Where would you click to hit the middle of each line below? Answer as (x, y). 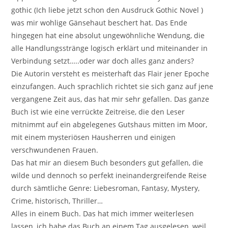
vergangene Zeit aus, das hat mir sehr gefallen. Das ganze (110, 99)
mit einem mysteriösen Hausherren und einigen (94, 137)
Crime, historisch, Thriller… (57, 201)
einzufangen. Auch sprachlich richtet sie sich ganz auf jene (112, 86)
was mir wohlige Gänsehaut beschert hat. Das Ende (99, 22)
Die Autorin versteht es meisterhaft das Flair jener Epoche (110, 73)
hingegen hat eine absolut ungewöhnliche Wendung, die (108, 35)
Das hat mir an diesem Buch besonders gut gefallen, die (107, 162)
